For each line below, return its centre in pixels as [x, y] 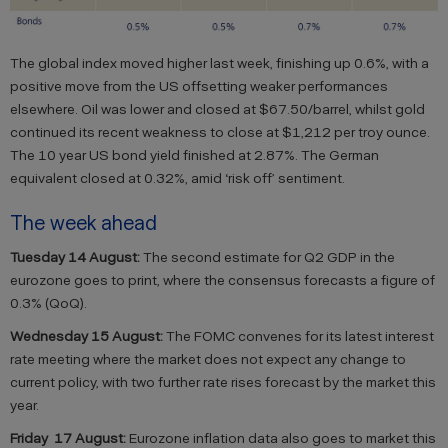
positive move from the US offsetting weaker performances [199, 86]
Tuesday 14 [49, 257]
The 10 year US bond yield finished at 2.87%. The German [194, 155]
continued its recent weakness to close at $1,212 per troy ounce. [220, 132]
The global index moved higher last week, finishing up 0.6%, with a [219, 63]
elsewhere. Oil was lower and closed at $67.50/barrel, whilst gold [217, 109]
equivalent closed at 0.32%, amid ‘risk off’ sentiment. [177, 178]
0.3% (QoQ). [48, 303]
